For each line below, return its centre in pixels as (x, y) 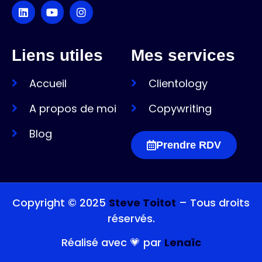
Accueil (48, 83)
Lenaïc (182, 242)
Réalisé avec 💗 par (113, 242)
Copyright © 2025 (61, 202)
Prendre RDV (189, 145)
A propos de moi (73, 108)
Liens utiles (57, 55)
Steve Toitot (142, 202)
